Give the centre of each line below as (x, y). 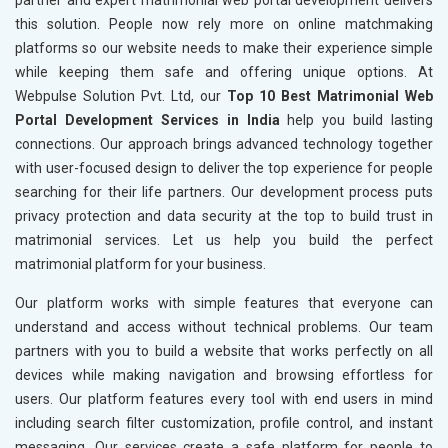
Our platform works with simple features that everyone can (224, 303)
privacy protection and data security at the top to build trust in (224, 216)
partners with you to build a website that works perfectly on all (224, 351)
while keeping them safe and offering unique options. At (224, 72)
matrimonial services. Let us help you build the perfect (224, 240)
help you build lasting (356, 120)
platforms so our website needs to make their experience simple (224, 48)
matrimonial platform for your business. (140, 264)
